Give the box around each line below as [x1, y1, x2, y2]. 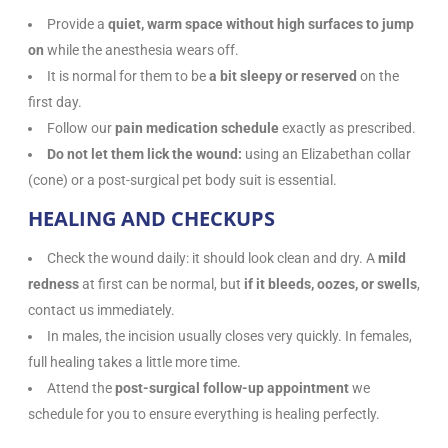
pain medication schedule [115, 119, 279, 136]
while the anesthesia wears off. [44, 41, 239, 58]
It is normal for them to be [47, 67, 209, 84]
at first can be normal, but [79, 275, 244, 292]
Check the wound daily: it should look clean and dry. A [47, 249, 378, 266]
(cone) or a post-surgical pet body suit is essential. [28, 171, 337, 188]
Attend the [47, 379, 115, 396]
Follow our [47, 119, 115, 136]
